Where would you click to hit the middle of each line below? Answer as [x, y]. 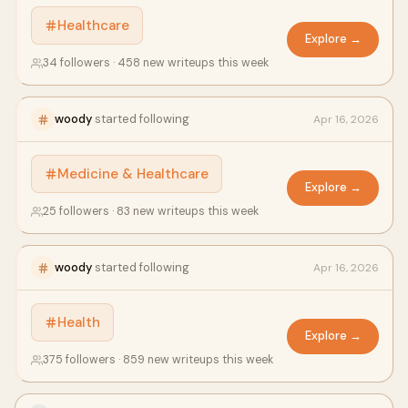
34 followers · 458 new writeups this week [156, 63]
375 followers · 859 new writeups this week [158, 360]
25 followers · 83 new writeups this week [151, 211]
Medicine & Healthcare [133, 174]
